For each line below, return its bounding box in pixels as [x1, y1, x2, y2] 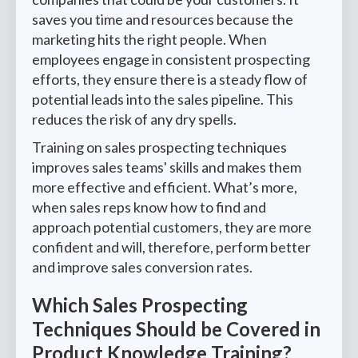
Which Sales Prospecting [32, 293, 248, 316]
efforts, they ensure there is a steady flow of [32, 70, 308, 88]
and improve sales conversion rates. [32, 258, 253, 276]
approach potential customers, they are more [32, 218, 312, 236]
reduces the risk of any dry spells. [32, 110, 239, 128]
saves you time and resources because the [32, 10, 293, 28]
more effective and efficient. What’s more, [32, 178, 297, 196]
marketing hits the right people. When [32, 30, 267, 48]
